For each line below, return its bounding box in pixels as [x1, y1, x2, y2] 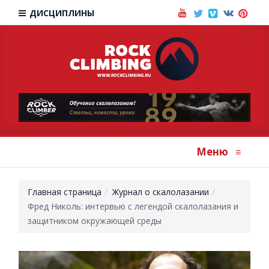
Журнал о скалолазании [112, 186, 210, 198]
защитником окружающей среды [28, 214, 162, 226]
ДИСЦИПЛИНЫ [27, 7, 95, 19]
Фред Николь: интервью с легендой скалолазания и [28, 200, 239, 212]
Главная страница [28, 186, 102, 198]
